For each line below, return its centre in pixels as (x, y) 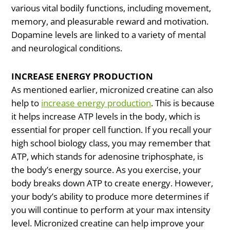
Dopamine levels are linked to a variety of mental (109, 34)
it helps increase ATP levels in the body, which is (106, 117)
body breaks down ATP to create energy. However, (112, 183)
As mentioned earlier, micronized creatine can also (112, 90)
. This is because (183, 103)
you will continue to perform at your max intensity (111, 210)
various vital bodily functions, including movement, (111, 8)
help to (26, 103)
